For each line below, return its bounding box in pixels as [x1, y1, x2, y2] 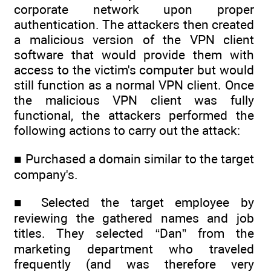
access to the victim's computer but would [14, 62, 254, 78]
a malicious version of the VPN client [14, 32, 254, 48]
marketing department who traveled [14, 241, 254, 257]
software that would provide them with [14, 47, 254, 63]
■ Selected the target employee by [14, 195, 254, 211]
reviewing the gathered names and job [14, 211, 254, 226]
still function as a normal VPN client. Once [14, 77, 254, 93]
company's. [14, 166, 78, 182]
